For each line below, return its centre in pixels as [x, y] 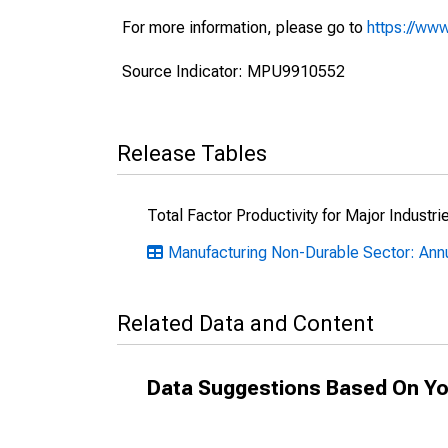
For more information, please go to [244, 27]
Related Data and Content [245, 323]
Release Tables [192, 153]
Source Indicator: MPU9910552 [233, 71]
